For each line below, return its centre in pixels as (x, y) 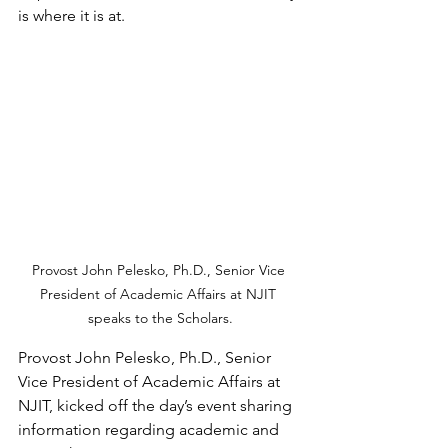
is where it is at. (71, 16)
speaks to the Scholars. (160, 317)
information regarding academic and (150, 429)
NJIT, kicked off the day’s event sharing (157, 405)
